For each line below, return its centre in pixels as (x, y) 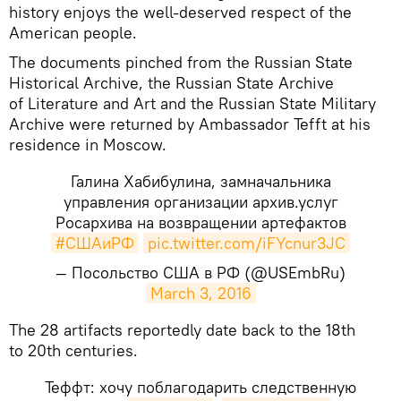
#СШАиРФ (95, 243)
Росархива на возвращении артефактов (200, 222)
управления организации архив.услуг (200, 201)
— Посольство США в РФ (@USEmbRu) (200, 272)
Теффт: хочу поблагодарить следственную (200, 387)
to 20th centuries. (73, 350)
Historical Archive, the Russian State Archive (171, 82)
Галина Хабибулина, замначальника (200, 181)
